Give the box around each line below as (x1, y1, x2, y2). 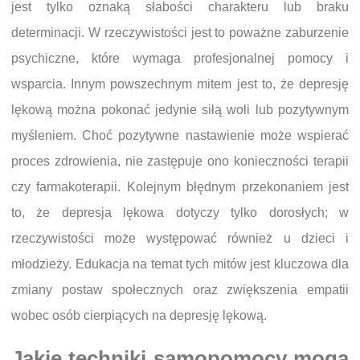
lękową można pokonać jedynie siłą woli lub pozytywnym (11, 103, 349, 117)
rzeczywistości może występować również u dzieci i (11, 231, 349, 245)
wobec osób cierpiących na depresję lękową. (11, 309, 267, 322)
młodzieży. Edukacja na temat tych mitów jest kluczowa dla (11, 257, 349, 271)
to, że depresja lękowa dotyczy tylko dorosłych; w (11, 206, 349, 219)
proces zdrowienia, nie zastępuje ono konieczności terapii (11, 154, 349, 168)
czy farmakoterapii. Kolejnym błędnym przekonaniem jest (11, 180, 349, 194)
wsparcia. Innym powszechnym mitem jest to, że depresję (11, 77, 349, 91)
